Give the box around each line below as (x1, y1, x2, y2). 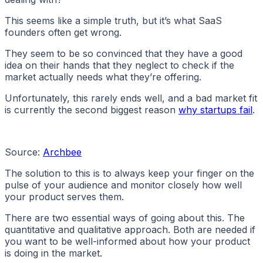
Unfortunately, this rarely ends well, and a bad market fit (5, 92, 257, 104)
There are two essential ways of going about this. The (5, 212, 245, 224)
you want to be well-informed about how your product (5, 235, 250, 248)
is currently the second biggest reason (5, 104, 178, 116)
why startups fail (178, 104, 252, 116)
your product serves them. (5, 191, 124, 203)
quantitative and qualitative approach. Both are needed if (5, 224, 255, 236)
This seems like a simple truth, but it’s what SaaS (5, 15, 222, 27)
